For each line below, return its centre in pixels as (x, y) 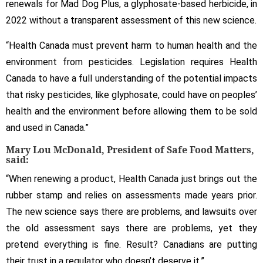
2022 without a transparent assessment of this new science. (131, 20)
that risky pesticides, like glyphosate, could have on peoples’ (131, 95)
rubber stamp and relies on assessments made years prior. (131, 195)
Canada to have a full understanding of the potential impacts (131, 78)
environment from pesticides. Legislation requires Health (131, 62)
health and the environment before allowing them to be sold (131, 111)
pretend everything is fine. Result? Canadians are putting (131, 244)
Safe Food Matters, (209, 149)
